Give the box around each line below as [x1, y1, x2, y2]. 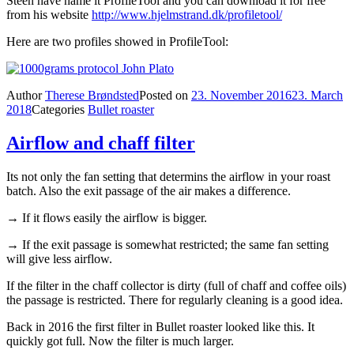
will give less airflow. [6, 252, 112, 266]
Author [6, 88, 45, 103]
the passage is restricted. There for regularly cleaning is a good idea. [6, 293, 343, 307]
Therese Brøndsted [45, 88, 139, 103]
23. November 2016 [191, 88, 292, 103]
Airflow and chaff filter [6, 133, 195, 154]
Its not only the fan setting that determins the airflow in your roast [6, 170, 330, 184]
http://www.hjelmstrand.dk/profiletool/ [92, 8, 282, 22]
